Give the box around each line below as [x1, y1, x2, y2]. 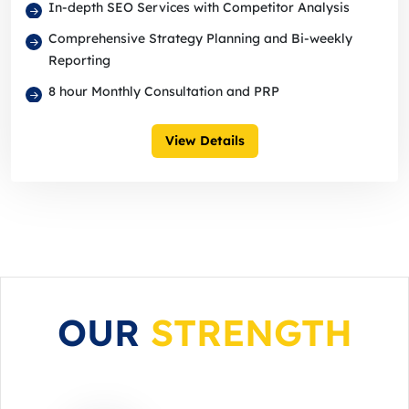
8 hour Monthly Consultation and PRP [48, 83, 279, 100]
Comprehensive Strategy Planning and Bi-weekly [48, 30, 352, 47]
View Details [164, 132, 245, 150]
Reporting [48, 52, 110, 69]
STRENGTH [150, 309, 352, 356]
